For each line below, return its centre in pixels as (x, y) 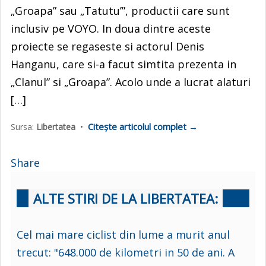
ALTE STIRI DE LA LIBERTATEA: (126, 198)
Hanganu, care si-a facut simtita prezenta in (123, 64)
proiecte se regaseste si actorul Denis (107, 46)
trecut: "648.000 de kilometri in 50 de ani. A (126, 252)
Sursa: (23, 126)
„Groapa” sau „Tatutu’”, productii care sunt (120, 10)
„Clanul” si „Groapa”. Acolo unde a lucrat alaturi (131, 82)
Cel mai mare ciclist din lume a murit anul (123, 234)
